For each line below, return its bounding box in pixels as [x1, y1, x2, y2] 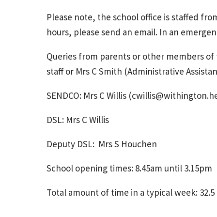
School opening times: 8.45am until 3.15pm [46, 162, 212, 174]
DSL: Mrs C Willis [46, 114, 113, 126]
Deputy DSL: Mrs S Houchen [46, 138, 157, 150]
